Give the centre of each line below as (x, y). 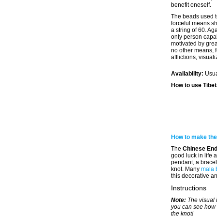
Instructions (189, 188)
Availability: (188, 74)
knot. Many (186, 169)
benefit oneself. (191, 5)
